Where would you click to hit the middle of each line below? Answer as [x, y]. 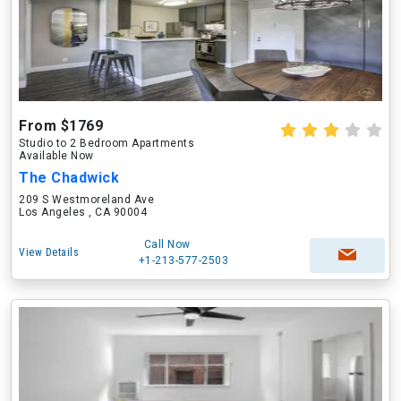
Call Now [167, 244]
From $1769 [61, 126]
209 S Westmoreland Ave [86, 200]
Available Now [56, 156]
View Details [49, 252]
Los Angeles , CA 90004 [83, 212]
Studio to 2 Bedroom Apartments [107, 143]
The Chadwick [69, 178]
